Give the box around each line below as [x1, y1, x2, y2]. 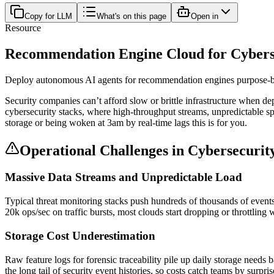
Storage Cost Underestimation [5, 229, 155, 242]
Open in [191, 11, 218, 21]
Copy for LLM [24, 11, 72, 21]
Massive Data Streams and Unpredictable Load [5, 171, 242, 184]
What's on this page [97, 11, 166, 21]
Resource [5, 22, 41, 33]
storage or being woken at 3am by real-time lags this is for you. [5, 117, 247, 128]
